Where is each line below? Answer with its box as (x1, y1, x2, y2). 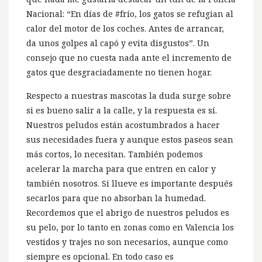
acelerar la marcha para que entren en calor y (26, 163, 216, 174)
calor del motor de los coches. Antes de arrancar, (26, 22, 224, 34)
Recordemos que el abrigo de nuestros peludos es (26, 206, 229, 218)
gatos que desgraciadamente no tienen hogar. (26, 66, 212, 78)
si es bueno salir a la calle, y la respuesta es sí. (26, 104, 217, 116)
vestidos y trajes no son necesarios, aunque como (26, 236, 228, 247)
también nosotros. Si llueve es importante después (26, 177, 233, 189)
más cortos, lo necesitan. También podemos (26, 148, 203, 160)
